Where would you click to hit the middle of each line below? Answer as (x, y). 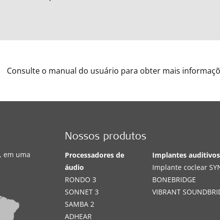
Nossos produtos (106, 137)
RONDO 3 (81, 179)
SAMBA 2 (80, 204)
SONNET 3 (82, 192)
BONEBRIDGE (174, 179)
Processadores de (95, 155)
